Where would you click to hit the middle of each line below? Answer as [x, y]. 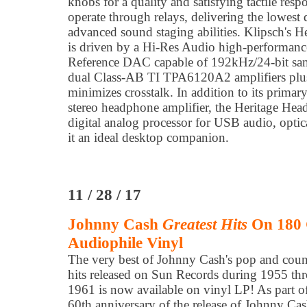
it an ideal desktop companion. [148, 137]
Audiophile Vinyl [125, 243]
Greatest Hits [205, 224]
